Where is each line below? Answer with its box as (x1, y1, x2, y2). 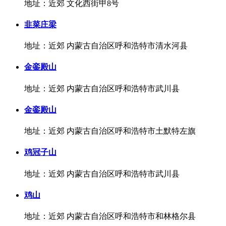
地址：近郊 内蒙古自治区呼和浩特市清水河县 (24, 41, 188, 50)
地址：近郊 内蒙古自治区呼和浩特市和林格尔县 (24, 212, 196, 221)
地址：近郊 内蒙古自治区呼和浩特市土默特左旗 (24, 127, 196, 136)
